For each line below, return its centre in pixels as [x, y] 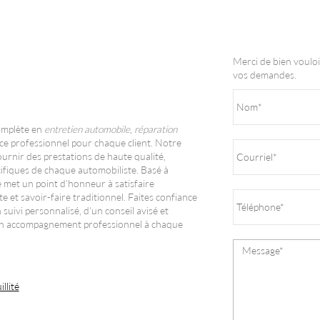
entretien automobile [87, 130]
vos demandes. [264, 75]
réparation [155, 130]
